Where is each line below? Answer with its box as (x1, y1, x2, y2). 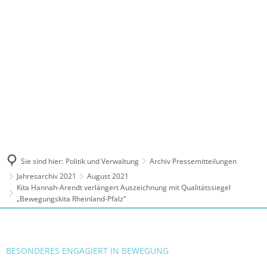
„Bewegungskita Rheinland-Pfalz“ (17, 194, 126, 204)
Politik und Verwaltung (66, 156, 139, 166)
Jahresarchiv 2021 (17, 171, 76, 181)
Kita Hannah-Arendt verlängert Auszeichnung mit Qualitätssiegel (17, 182, 231, 193)
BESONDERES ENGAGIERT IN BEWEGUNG (6, 245, 169, 256)
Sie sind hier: (21, 156, 63, 166)
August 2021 (87, 171, 129, 181)
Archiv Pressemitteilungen (150, 156, 237, 166)
